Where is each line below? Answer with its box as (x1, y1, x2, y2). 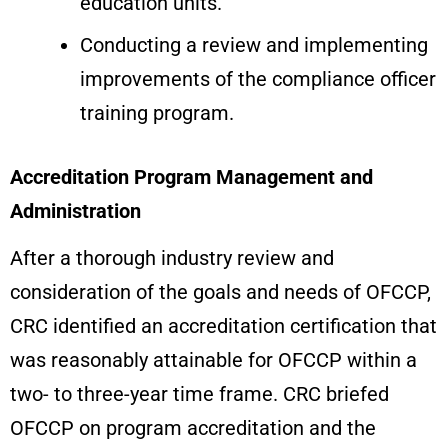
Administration (10, 198, 141, 223)
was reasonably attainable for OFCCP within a (10, 348, 417, 373)
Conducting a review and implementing (80, 32, 428, 57)
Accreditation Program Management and (10, 164, 373, 189)
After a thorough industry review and (10, 246, 334, 271)
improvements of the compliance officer (80, 66, 436, 91)
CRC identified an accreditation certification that (10, 314, 437, 339)
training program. (80, 100, 234, 125)
